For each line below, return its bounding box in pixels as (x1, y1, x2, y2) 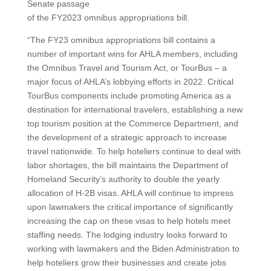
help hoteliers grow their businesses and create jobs (27, 257, 226, 267)
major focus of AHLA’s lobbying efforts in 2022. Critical (27, 76, 233, 87)
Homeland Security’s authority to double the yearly (27, 174, 220, 184)
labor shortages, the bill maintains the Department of (27, 160, 228, 170)
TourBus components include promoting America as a (27, 90, 231, 100)
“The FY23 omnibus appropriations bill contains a (27, 34, 215, 45)
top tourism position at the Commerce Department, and (27, 118, 238, 128)
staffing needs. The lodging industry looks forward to (27, 229, 227, 240)
